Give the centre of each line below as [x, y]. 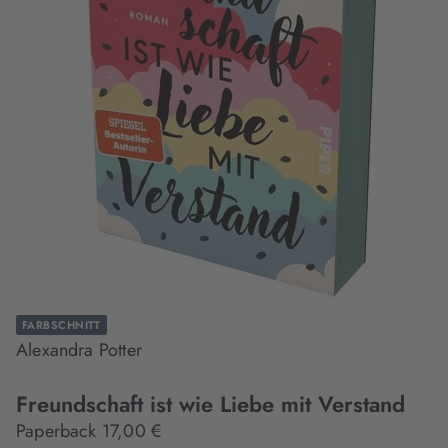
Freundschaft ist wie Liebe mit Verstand [214, 404]
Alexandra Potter [79, 350]
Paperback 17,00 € [89, 431]
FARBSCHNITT [61, 324]
